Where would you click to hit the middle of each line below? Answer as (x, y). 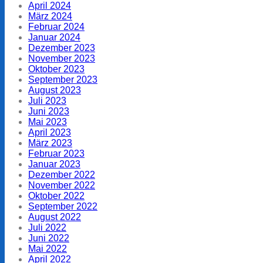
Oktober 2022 (56, 195)
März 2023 (50, 143)
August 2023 (55, 90)
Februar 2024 (56, 26)
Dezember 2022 (62, 174)
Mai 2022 (48, 248)
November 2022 (62, 185)
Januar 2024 (54, 37)
